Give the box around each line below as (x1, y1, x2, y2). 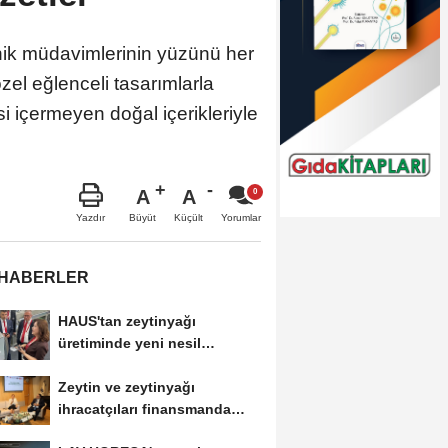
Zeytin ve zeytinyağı (57, 378, 195, 395)
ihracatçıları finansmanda (57, 400, 231, 417)
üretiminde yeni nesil (57, 334, 201, 351)
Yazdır (76, 211, 105, 223)
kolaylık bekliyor (57, 422, 170, 439)
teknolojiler (57, 356, 135, 373)
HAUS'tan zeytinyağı (57, 312, 196, 329)
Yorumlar (221, 211, 261, 223)
